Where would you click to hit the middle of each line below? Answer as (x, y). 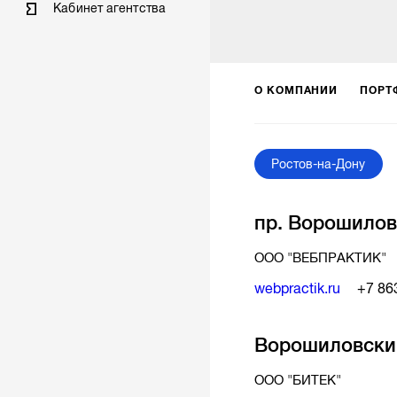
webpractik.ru (297, 288)
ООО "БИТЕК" (297, 380)
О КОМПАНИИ (296, 90)
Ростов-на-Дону (319, 164)
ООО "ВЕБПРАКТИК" (320, 257)
